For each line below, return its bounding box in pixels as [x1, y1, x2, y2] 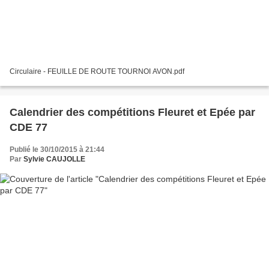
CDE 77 [10, 121, 47, 133]
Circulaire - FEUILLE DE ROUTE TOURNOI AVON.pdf [10, 67, 184, 76]
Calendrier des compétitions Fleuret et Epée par [10, 106, 255, 118]
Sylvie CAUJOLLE [23, 154, 85, 163]
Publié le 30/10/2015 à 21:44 [10, 145, 104, 154]
